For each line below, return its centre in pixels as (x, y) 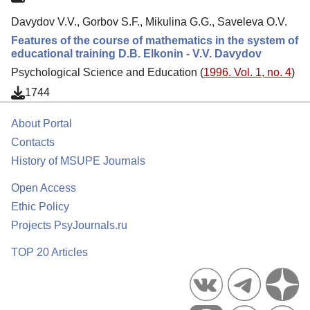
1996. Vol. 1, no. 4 (247, 72)
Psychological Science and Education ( (107, 72)
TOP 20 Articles (49, 252)
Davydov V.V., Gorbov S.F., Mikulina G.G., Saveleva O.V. (149, 21)
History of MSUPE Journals (78, 161)
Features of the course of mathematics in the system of (155, 40)
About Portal (42, 124)
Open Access (44, 188)
